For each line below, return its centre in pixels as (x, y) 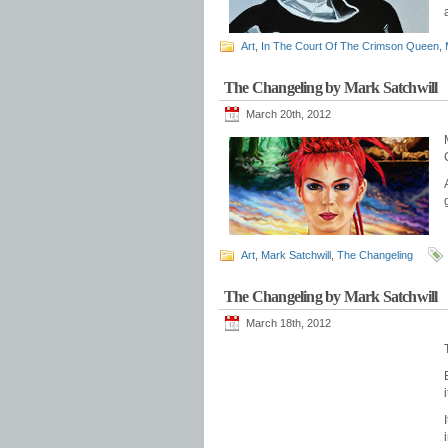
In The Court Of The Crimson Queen (350, 46)
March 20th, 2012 (288, 114)
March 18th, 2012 (288, 323)
